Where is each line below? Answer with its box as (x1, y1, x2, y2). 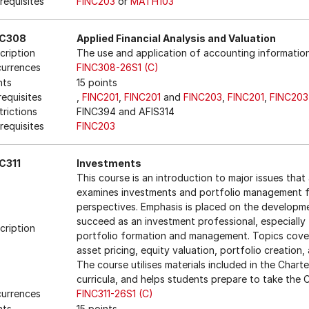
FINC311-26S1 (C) (77, 288, 153, 299)
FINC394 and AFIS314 (77, 106, 175, 117)
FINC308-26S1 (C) (77, 61, 159, 73)
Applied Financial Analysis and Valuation (77, 32, 276, 44)
